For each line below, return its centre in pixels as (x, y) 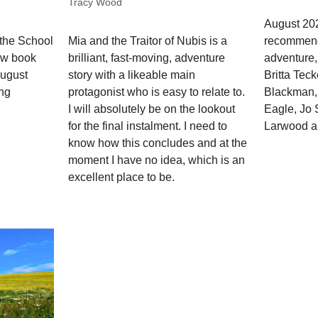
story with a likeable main (132, 75)
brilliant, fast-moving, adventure (147, 58)
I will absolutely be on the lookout (152, 109)
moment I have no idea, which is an (157, 160)
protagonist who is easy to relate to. (157, 92)
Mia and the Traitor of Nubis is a (148, 41)
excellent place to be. (122, 177)
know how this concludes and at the (158, 143)
